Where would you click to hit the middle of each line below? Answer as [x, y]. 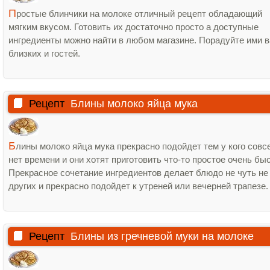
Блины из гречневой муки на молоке [162, 236]
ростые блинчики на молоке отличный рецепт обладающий [139, 14]
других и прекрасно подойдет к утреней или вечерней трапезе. [138, 186]
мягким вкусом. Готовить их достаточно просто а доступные [133, 27]
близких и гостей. [44, 53]
